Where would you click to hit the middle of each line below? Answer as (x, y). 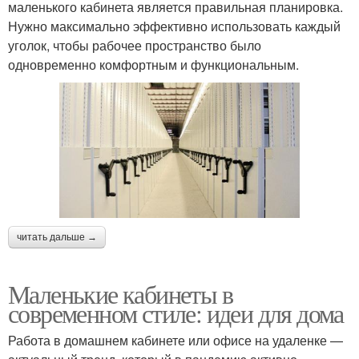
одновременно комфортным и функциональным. (153, 65)
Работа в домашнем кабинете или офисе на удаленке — (175, 340)
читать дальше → (57, 237)
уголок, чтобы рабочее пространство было (135, 46)
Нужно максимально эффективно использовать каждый (174, 26)
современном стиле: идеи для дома (176, 313)
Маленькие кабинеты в (120, 293)
